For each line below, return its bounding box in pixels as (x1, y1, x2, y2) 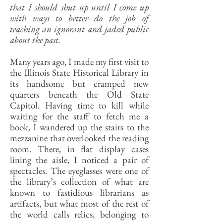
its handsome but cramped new (10, 77, 149, 90)
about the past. (10, 34, 64, 46)
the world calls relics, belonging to (10, 208, 149, 221)
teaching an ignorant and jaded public (10, 23, 149, 35)
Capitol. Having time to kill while (10, 99, 149, 111)
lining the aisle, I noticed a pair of (10, 154, 149, 166)
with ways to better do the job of (10, 12, 149, 24)
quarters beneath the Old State (10, 88, 149, 101)
